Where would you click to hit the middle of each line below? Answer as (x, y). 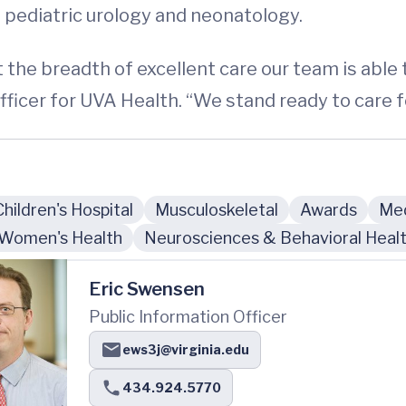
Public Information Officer (188, 317)
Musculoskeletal (217, 210)
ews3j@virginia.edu (186, 350)
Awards (329, 210)
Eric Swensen (147, 290)
